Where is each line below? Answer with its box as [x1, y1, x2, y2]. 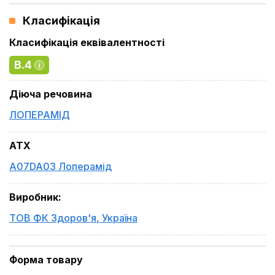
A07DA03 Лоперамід [9, 160, 112, 172]
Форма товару [9, 254, 83, 266]
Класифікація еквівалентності [9, 36, 165, 48]
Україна [102, 212, 137, 224]
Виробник [9, 191, 58, 203]
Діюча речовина [9, 88, 92, 100]
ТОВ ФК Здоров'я [9, 212, 96, 224]
